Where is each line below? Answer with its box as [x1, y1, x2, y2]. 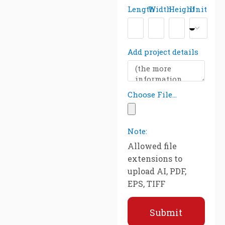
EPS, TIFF [128, 178, 165, 189]
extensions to [128, 153, 182, 164]
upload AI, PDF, [128, 166, 186, 176]
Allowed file [128, 141, 177, 151]
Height [168, 4, 195, 14]
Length [128, 4, 155, 14]
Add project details [128, 47, 198, 57]
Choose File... [128, 89, 177, 99]
